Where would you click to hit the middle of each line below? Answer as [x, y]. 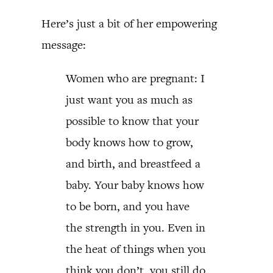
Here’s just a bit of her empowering [129, 23]
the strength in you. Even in [136, 228]
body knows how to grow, [129, 142]
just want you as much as [129, 100]
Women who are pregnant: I [135, 78]
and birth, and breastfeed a [133, 164]
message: [64, 45]
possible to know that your [132, 121]
